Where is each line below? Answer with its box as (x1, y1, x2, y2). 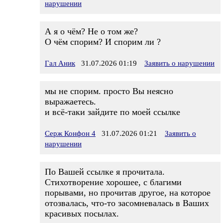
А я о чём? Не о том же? (45, 26, 138, 36)
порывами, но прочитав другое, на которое (45, 188, 211, 198)
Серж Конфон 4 (45, 129, 96, 137)
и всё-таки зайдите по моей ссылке (45, 107, 180, 117)
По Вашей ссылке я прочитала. (45, 167, 165, 177)
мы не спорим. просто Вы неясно (45, 86, 173, 96)
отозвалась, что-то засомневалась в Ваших (45, 198, 209, 208)
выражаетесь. (45, 97, 96, 107)
